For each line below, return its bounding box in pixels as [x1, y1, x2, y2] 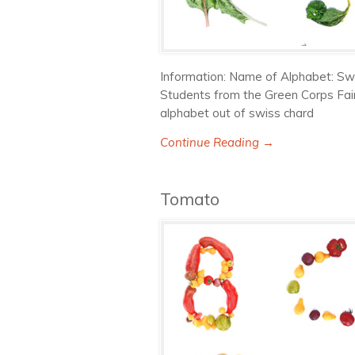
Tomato [160, 189, 219, 209]
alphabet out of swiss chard [160, 105, 314, 120]
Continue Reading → [160, 135, 274, 150]
